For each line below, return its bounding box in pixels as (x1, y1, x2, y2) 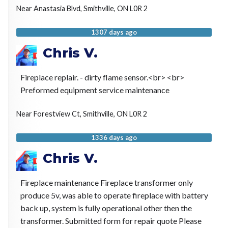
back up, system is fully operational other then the (20, 203, 192, 213)
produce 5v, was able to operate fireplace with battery (20, 190, 208, 201)
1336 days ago (91, 133, 137, 142)
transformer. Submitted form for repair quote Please (20, 216, 202, 226)
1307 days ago (91, 27, 137, 36)
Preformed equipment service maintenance (20, 84, 169, 95)
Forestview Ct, (33, 109, 83, 118)
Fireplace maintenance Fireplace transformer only (20, 178, 193, 188)
